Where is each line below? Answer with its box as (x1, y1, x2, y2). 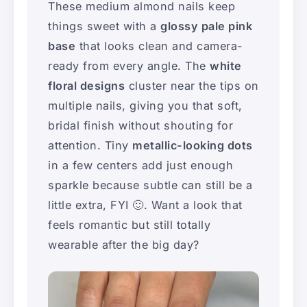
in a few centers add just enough (48, 158, 233, 172)
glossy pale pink (160, 19, 252, 33)
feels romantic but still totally (48, 217, 210, 232)
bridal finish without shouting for (48, 118, 233, 132)
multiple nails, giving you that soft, (48, 98, 243, 112)
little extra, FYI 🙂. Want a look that (48, 197, 243, 212)
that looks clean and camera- (75, 38, 243, 53)
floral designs (48, 78, 125, 93)
